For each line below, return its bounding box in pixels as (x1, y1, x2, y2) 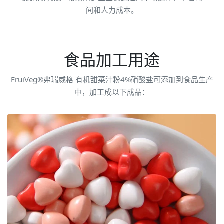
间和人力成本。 (85, 5, 138, 15)
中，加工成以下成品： (74, 87, 149, 97)
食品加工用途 (64, 49, 160, 71)
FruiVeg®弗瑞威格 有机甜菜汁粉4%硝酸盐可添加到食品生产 (10, 74, 213, 85)
